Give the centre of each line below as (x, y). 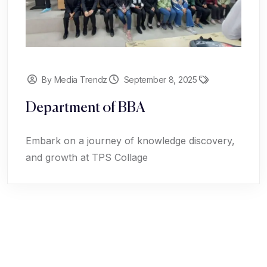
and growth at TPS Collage (87, 158)
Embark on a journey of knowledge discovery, (130, 141)
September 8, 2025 (160, 80)
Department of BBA (85, 108)
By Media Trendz (75, 80)
